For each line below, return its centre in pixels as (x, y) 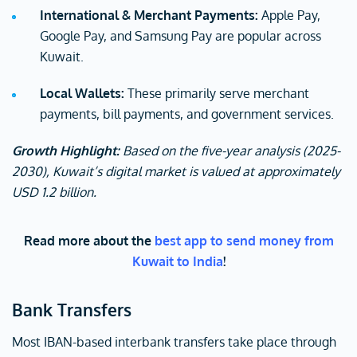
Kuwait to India (177, 261)
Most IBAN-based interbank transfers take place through (174, 342)
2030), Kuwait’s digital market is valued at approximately (176, 171)
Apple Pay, (289, 15)
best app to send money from (244, 241)
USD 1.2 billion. (54, 192)
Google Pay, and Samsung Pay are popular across (180, 36)
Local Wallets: (82, 93)
